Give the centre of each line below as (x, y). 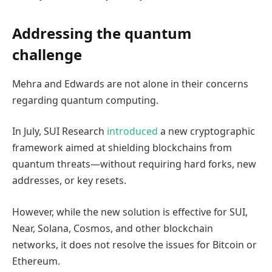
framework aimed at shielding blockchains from (122, 148)
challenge (47, 55)
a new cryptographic (206, 131)
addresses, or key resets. (69, 181)
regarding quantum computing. (85, 100)
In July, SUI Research (59, 131)
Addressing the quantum (102, 33)
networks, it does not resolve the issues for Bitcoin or (134, 245)
